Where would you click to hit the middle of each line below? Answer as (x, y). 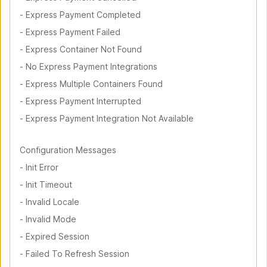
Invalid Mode (51, 219)
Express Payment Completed (83, 15)
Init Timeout (49, 184)
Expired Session (58, 236)
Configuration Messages (68, 150)
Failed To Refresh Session (77, 254)
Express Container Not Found (84, 49)
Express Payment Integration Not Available (110, 118)
